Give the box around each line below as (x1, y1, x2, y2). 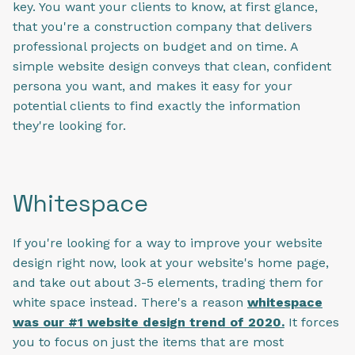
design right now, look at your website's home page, (13, 255, 329, 271)
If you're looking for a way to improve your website (13, 235, 323, 251)
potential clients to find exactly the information (13, 97, 300, 113)
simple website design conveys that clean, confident (13, 58, 331, 74)
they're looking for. (13, 117, 130, 133)
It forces (284, 315, 339, 330)
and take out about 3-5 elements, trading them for (13, 275, 323, 291)
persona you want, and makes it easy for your (13, 78, 292, 94)
